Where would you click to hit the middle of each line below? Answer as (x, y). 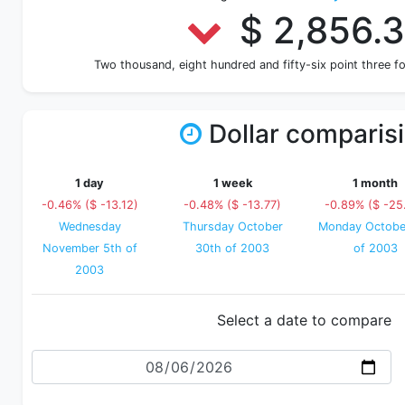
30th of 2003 (232, 248)
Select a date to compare (304, 320)
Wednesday (89, 226)
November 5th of (89, 248)
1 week (232, 183)
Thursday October (232, 226)
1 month (375, 183)
